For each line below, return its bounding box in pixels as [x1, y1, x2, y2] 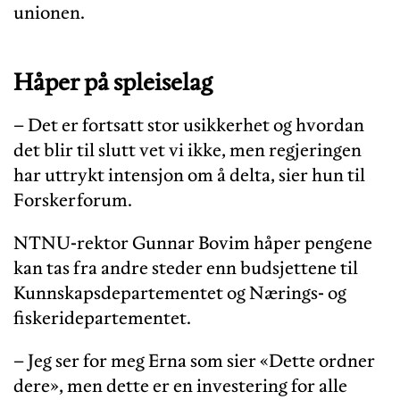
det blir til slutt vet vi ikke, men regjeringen [13, 138, 362, 162]
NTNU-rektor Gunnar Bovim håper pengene [13, 231, 372, 255]
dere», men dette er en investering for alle [13, 374, 347, 398]
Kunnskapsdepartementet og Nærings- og [13, 281, 346, 305]
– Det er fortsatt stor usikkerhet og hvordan [13, 113, 364, 137]
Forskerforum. [13, 188, 132, 212]
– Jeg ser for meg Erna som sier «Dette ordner [13, 349, 375, 373]
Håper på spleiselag [13, 67, 212, 97]
